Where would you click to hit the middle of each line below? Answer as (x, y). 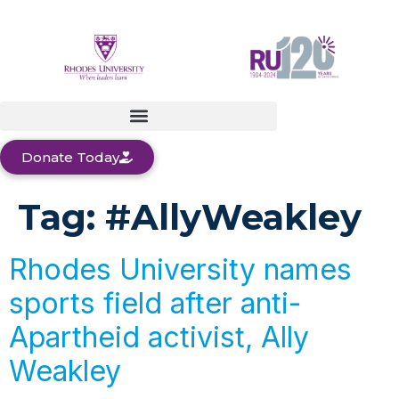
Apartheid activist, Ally (159, 337)
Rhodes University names (180, 269)
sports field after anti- (155, 303)
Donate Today (70, 157)
